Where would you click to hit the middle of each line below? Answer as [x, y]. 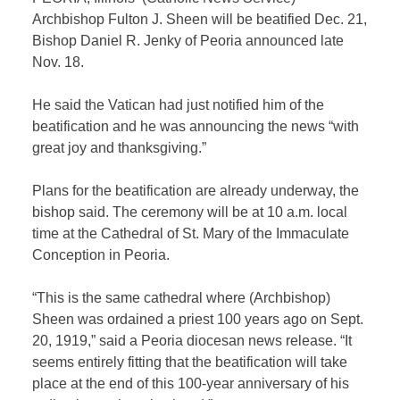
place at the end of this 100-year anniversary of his [191, 383]
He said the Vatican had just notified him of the [179, 104]
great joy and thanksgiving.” [120, 147]
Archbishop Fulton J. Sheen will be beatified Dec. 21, [200, 19]
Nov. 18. [58, 62]
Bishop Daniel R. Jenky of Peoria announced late [188, 40]
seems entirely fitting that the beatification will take [190, 362]
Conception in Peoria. [101, 254]
